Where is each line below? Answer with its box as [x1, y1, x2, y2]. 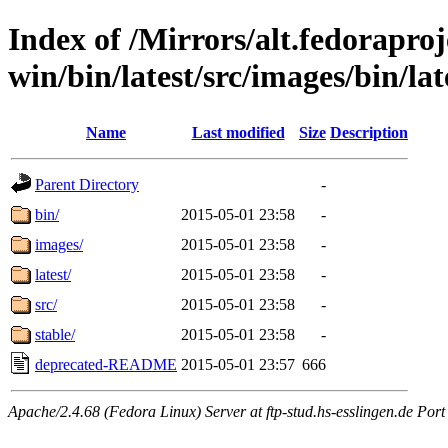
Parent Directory [35, 175, 139, 193]
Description [330, 123, 408, 141]
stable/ [35, 325, 75, 343]
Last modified [191, 123, 285, 141]
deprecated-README [35, 355, 177, 373]
